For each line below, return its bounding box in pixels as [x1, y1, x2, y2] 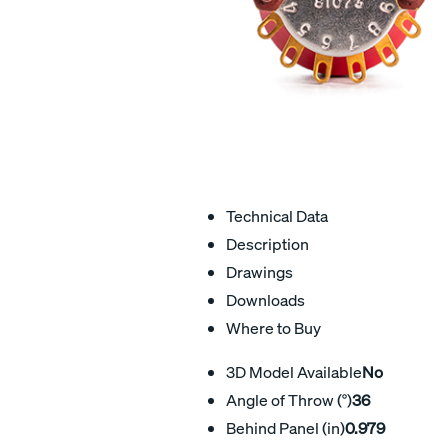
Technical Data [226, 205, 328, 226]
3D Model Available [226, 361, 362, 382]
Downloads [226, 289, 305, 310]
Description [226, 233, 309, 254]
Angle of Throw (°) [226, 389, 352, 410]
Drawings [226, 261, 293, 282]
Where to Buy [226, 317, 321, 338]
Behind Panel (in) [226, 417, 345, 438]
